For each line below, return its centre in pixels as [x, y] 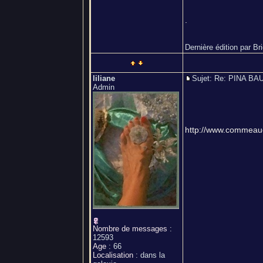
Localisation [113, 255]
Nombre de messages [130, 229]
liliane [104, 78]
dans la [153, 255]
